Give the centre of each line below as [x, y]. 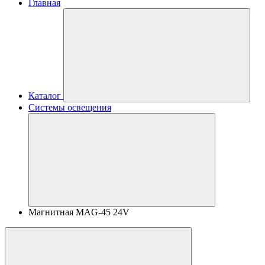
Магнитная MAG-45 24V [79, 212]
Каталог [45, 96]
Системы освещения [70, 107]
